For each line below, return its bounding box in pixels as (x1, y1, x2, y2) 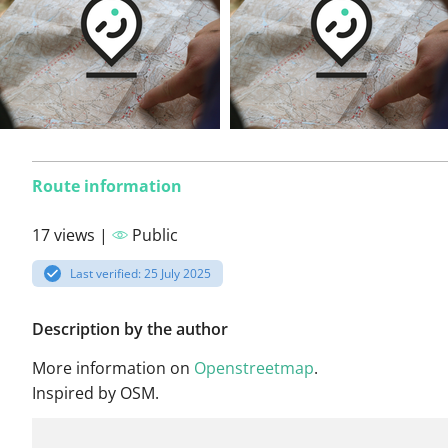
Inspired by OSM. (32, 382, 159, 405)
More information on (32, 357, 194, 380)
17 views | (32, 224, 112, 246)
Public (128, 224, 178, 246)
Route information (32, 175, 182, 197)
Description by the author (32, 318, 228, 341)
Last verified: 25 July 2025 (70, 265, 212, 282)
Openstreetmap (194, 357, 314, 380)
